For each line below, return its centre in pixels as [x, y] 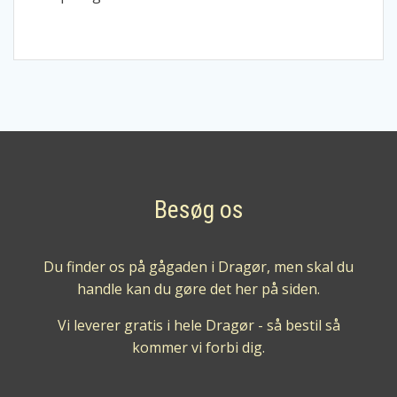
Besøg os [198, 209]
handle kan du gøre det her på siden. [198, 288]
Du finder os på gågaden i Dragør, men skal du [198, 266]
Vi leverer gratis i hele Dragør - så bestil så [198, 325]
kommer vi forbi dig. [198, 347]
